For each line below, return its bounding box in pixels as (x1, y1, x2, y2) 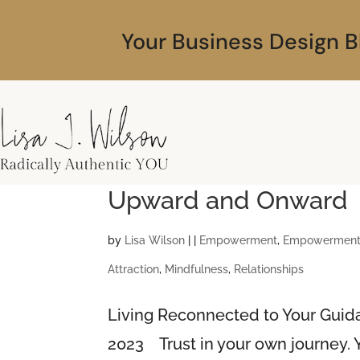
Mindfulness (165, 262, 229, 276)
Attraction (108, 262, 160, 276)
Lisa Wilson (125, 233, 186, 247)
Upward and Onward (108, 185, 349, 215)
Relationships (234, 262, 305, 276)
